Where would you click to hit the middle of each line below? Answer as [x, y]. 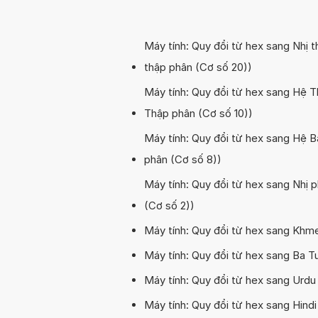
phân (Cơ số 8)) [183, 159]
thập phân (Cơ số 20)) [198, 67]
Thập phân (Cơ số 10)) [198, 113]
